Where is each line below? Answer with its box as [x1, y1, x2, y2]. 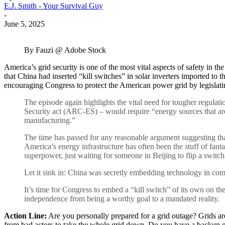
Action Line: [4, 211, 47, 220]
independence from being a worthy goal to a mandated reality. [24, 194, 219, 203]
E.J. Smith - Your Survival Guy [4, 1, 103, 10]
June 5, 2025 [4, 19, 45, 28]
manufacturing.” [24, 116, 75, 125]
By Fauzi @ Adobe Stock [24, 45, 106, 54]
